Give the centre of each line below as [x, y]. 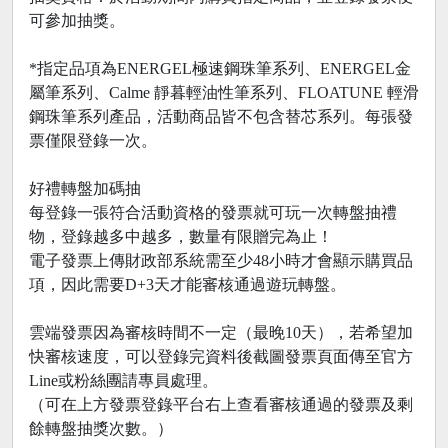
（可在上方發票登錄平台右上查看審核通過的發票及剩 [221, 405]
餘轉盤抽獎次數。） [101, 429]
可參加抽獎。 [77, 21]
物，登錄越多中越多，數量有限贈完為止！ [181, 237]
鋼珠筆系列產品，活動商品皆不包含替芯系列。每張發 [221, 117]
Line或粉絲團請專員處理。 [123, 381]
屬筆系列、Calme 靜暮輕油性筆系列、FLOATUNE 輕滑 [224, 93]
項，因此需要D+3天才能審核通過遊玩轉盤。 [187, 285]
